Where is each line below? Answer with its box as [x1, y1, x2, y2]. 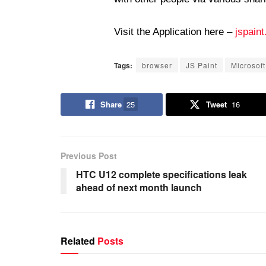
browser [142, 60, 172, 71]
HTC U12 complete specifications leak [76, 167, 247, 182]
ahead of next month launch [76, 180, 202, 195]
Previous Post [61, 150, 117, 162]
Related [61, 234, 95, 248]
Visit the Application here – [114, 26, 235, 38]
